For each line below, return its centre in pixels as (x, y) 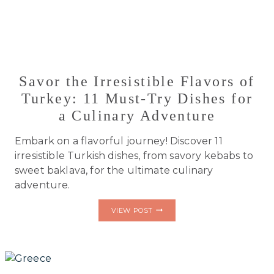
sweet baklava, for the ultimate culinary (114, 170)
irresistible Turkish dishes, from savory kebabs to (134, 155)
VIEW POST (132, 210)
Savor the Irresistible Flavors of (137, 81)
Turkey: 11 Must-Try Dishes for (137, 98)
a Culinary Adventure (137, 115)
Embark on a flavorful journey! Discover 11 (119, 141)
